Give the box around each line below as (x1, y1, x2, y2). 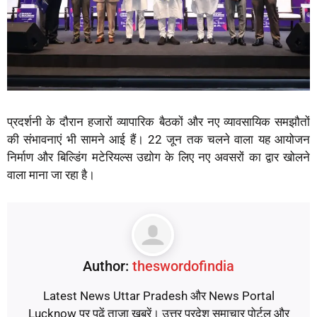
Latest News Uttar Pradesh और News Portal (42, 288, 275, 303)
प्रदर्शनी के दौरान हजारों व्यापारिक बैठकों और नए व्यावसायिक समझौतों (7, 115, 310, 129)
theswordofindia (132, 257, 234, 275)
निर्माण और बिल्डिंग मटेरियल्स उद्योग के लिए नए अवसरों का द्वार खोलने (7, 150, 310, 165)
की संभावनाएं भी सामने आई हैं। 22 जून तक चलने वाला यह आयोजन (7, 132, 310, 147)
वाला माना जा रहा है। (7, 168, 95, 183)
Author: (83, 257, 132, 275)
